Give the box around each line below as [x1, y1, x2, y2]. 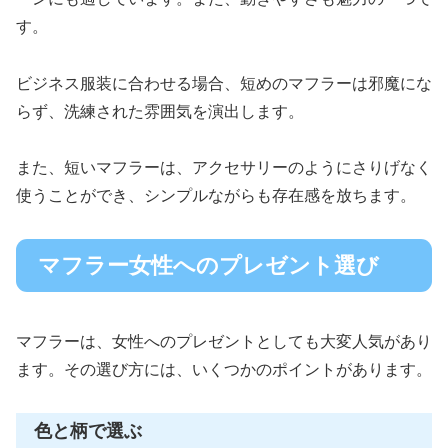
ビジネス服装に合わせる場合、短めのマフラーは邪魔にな [16, 74, 432, 92]
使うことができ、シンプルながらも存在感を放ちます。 [16, 187, 416, 205]
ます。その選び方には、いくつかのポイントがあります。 [16, 361, 432, 379]
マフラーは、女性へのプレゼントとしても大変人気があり [16, 333, 432, 351]
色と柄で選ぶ [34, 421, 142, 442]
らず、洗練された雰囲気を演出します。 [16, 102, 304, 120]
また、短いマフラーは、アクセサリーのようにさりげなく [16, 159, 432, 177]
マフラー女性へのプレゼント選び [38, 253, 379, 279]
